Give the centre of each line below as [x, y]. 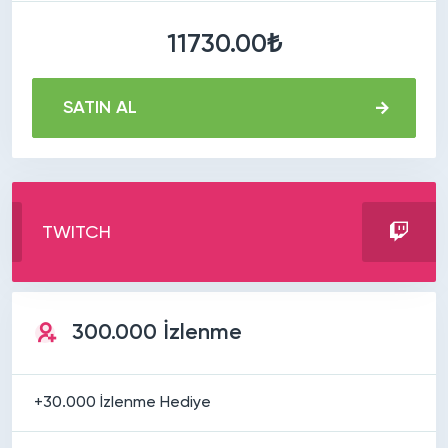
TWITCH [76, 232]
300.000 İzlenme [157, 332]
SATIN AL [100, 107]
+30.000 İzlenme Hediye [122, 402]
